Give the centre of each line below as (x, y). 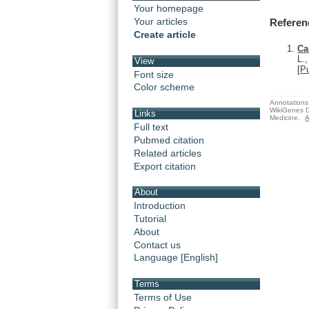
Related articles (168, 153)
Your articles (161, 22)
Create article (165, 35)
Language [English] (176, 258)
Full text (151, 127)
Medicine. (285, 117)
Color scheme (164, 87)
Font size (154, 74)
